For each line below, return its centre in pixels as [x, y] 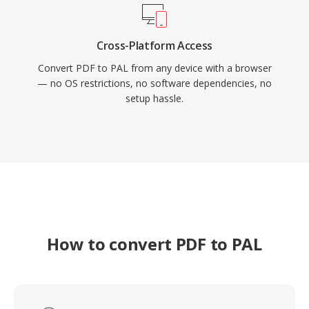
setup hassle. [154, 98]
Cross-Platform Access [154, 46]
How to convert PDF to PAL [154, 244]
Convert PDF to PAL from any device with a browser [154, 68]
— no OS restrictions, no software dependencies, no [154, 83]
